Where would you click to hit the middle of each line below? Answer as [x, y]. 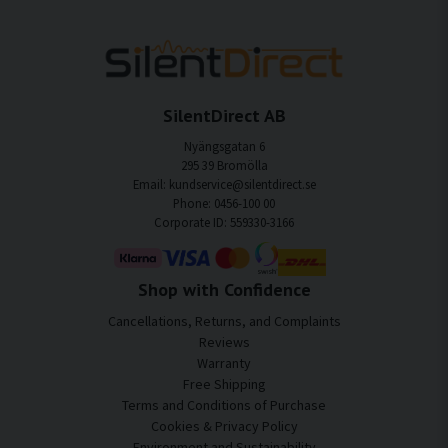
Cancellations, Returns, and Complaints [224, 321]
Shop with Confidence [224, 289]
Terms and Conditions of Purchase [224, 405]
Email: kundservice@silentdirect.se [224, 184]
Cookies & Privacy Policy [224, 426]
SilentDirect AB [224, 116]
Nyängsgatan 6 [224, 146]
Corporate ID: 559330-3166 [224, 222]
